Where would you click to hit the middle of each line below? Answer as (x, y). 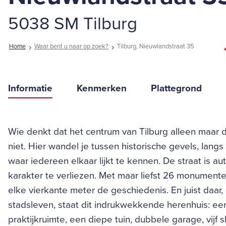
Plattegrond (176, 88)
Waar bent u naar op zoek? (71, 47)
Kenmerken (102, 88)
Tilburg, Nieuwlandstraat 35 (156, 47)
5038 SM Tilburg (73, 24)
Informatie (30, 88)
